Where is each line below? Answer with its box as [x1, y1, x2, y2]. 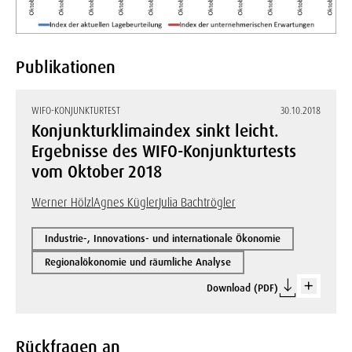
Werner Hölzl [31, 195, 93, 211]
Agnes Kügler [93, 195, 159, 211]
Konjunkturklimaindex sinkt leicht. [31, 120, 279, 143]
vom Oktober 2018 [31, 161, 162, 184]
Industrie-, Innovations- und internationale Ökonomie [45, 232, 280, 246]
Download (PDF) [207, 281, 278, 295]
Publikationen [16, 57, 115, 79]
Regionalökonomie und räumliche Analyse [45, 255, 231, 269]
